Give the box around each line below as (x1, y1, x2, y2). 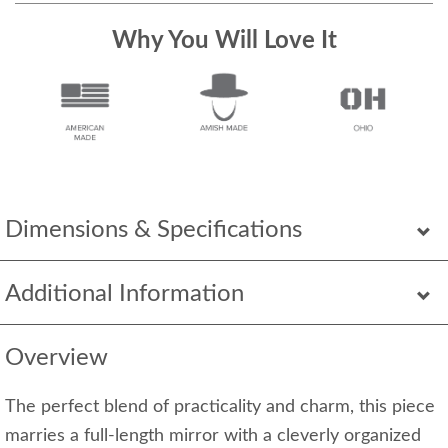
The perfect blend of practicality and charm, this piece (5, 398, 435, 417)
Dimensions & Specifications (5, 218, 302, 243)
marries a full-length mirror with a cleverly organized (5, 427, 421, 446)
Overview (5, 346, 108, 371)
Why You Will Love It (111, 29, 337, 54)
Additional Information (5, 282, 244, 307)
